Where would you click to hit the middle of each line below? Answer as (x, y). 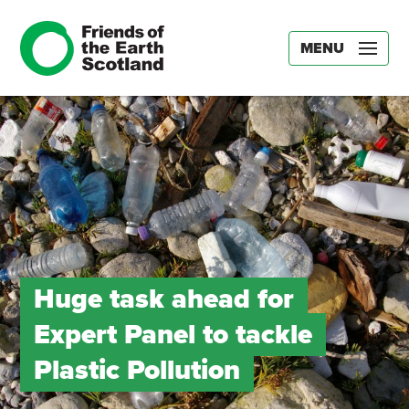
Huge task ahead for (163, 299)
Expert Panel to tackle (173, 335)
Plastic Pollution (136, 370)
